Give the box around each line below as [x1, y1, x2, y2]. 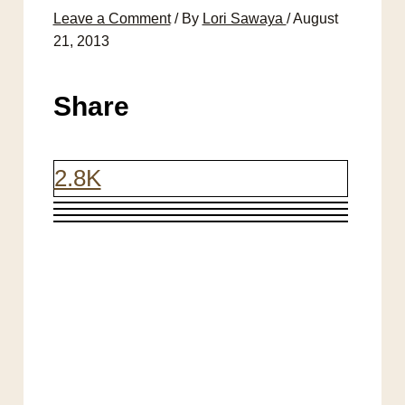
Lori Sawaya [202, 10, 287, 26]
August [292, 10, 338, 26]
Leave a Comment [52, 10, 171, 26]
